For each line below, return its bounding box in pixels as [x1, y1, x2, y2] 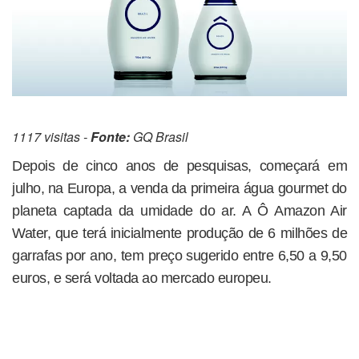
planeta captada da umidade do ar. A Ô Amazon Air [12, 203, 347, 220]
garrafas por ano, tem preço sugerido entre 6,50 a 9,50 [12, 248, 347, 264]
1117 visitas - [12, 127, 91, 147]
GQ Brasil [130, 127, 188, 147]
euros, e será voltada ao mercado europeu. [12, 270, 272, 287]
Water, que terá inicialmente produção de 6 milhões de [12, 225, 347, 242]
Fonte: [91, 127, 130, 147]
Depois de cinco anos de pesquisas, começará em [12, 158, 347, 175]
